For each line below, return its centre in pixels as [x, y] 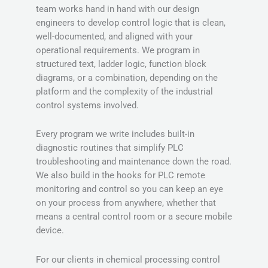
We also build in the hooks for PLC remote [121, 176]
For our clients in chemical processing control [128, 259]
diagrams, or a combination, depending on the [127, 77]
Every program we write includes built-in [115, 134]
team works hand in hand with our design [118, 9]
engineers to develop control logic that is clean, [131, 22]
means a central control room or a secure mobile [134, 217]
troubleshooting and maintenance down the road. [134, 162]
